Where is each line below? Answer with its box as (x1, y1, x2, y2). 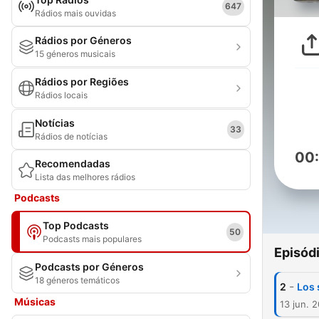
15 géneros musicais (35, 48, 115, 59)
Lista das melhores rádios (35, 172, 135, 182)
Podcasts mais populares (43, 234, 142, 244)
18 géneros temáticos (35, 275, 120, 286)
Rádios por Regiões (35, 75, 129, 88)
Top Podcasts (43, 219, 109, 231)
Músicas (14, 296, 56, 308)
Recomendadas (35, 157, 110, 169)
